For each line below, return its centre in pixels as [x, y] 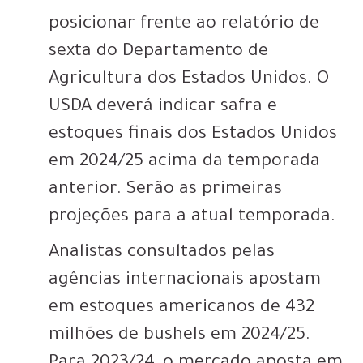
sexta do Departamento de [158, 53]
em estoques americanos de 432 [181, 309]
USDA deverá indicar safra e [163, 108]
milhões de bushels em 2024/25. [179, 337]
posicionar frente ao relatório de [184, 26]
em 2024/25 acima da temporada [184, 163]
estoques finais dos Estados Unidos [193, 136]
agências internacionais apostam [185, 282]
